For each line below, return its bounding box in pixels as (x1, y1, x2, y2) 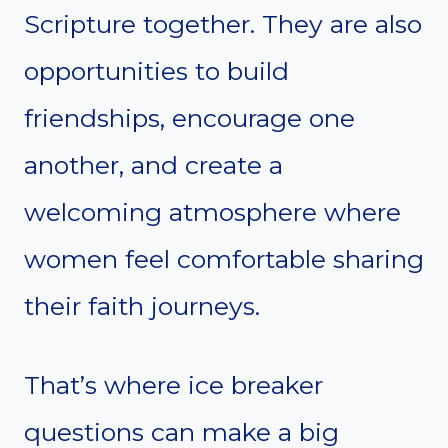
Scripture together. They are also (24, 8, 422, 39)
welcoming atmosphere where (24, 196, 401, 227)
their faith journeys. (24, 290, 260, 321)
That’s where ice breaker (24, 369, 323, 400)
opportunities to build (24, 55, 289, 86)
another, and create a (24, 149, 283, 180)
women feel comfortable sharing (24, 243, 424, 274)
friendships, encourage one (24, 102, 355, 133)
